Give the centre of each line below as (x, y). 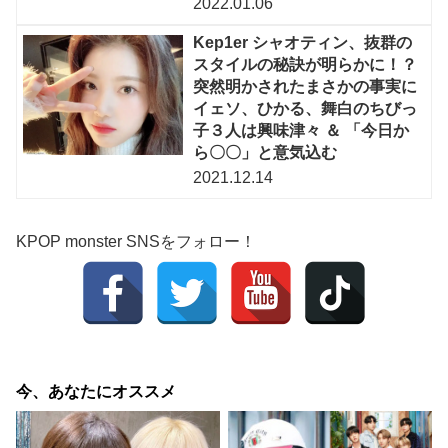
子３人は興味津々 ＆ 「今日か (301, 131)
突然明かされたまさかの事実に (305, 87)
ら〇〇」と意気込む (265, 153)
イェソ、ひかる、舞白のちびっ (305, 109)
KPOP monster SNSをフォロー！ (136, 242)
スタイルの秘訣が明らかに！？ (305, 65)
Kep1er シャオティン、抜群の (303, 43)
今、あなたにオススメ (96, 392)
